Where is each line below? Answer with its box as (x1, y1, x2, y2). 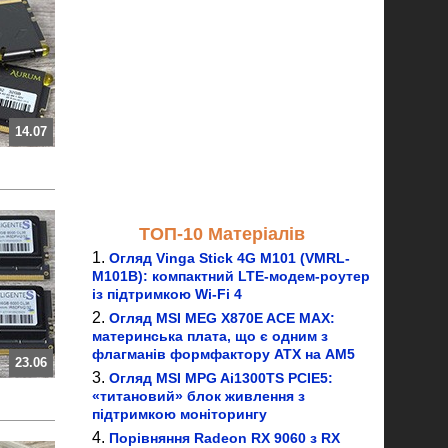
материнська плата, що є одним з (92, 328, 328, 344)
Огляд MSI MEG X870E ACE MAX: (109, 310, 335, 326)
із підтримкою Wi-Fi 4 (92, 286, 242, 302)
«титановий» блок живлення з (92, 388, 305, 404)
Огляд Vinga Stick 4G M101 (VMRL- (109, 250, 350, 266)
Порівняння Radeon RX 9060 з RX (109, 430, 340, 446)
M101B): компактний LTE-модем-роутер (92, 268, 370, 284)
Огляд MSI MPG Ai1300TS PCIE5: (109, 370, 333, 386)
